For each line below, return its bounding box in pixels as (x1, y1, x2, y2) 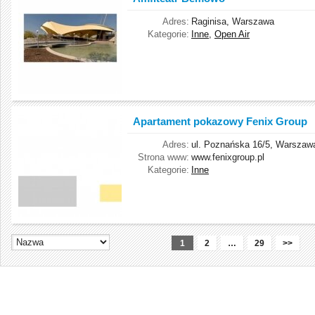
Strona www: (138, 152, 189, 162)
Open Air (214, 29, 250, 39)
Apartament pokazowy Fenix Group (133, 115, 307, 127)
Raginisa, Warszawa (191, 16, 274, 27)
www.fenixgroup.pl (191, 152, 264, 162)
